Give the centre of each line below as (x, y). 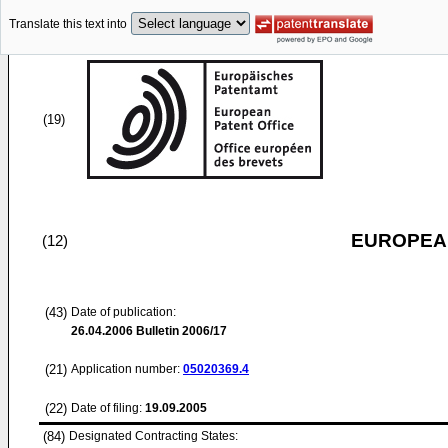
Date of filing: (106, 408)
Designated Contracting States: (153, 436)
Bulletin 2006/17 (180, 331)
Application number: (127, 369)
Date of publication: (123, 312)
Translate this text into (68, 24)
